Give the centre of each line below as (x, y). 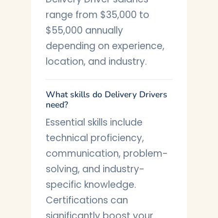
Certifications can (87, 200)
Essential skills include (94, 122)
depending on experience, (105, 46)
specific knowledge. (91, 185)
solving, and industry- (95, 169)
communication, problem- (107, 154)
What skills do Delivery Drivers (107, 94)
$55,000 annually (84, 30)
